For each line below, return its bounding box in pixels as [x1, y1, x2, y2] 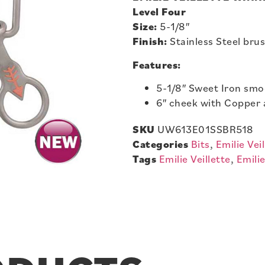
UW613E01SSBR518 [157, 122, 254, 137]
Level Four [132, 5, 186, 19]
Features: [132, 57, 181, 72]
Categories [132, 137, 188, 151]
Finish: [132, 34, 167, 49]
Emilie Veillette [159, 152, 231, 166]
